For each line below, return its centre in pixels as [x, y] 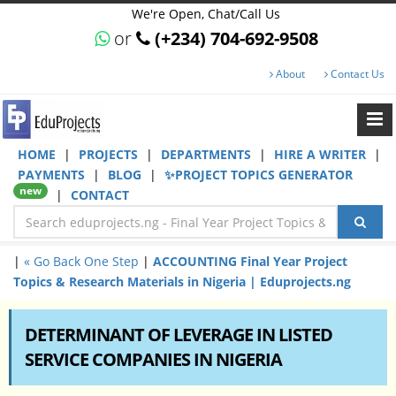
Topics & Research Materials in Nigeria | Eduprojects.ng [182, 282]
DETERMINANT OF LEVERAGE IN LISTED [179, 335]
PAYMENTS [53, 175]
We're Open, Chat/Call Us [206, 14]
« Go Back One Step [81, 261]
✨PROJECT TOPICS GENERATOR [259, 175]
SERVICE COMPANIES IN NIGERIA [153, 359]
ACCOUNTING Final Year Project [250, 261]
